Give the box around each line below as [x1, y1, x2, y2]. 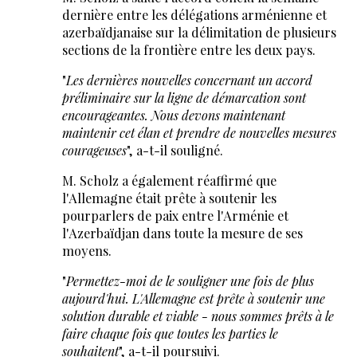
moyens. [61, 242, 112, 260]
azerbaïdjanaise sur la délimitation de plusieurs [61, 24, 336, 41]
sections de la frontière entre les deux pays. [61, 41, 316, 59]
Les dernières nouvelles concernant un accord [65, 72, 312, 89]
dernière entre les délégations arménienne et [61, 6, 327, 24]
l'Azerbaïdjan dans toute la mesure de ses [61, 225, 303, 242]
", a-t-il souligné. [126, 142, 223, 159]
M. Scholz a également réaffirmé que [61, 172, 277, 190]
